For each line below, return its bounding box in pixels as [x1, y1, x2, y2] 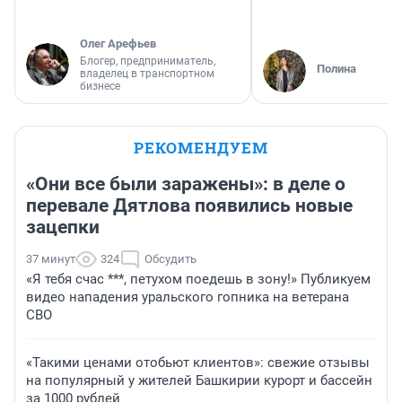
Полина [317, 62, 356, 76]
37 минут [26, 252, 75, 267]
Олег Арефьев [80, 37, 156, 51]
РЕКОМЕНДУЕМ [134, 137, 268, 159]
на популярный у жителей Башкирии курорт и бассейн [26, 372, 372, 389]
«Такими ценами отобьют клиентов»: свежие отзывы [26, 354, 370, 371]
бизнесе [80, 80, 120, 93]
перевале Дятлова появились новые [26, 195, 353, 217]
